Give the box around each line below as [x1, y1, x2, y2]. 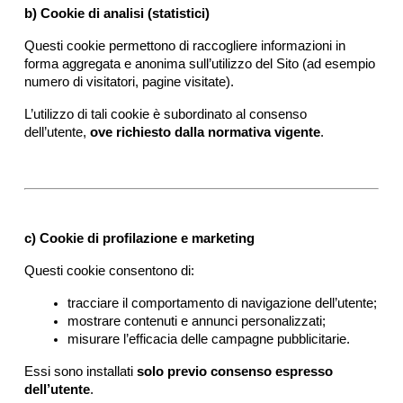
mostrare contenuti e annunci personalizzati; [67, 314, 326, 329]
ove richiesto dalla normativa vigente [89, 124, 320, 139]
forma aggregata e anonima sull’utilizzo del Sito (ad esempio [23, 56, 375, 71]
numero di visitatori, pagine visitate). [23, 74, 234, 89]
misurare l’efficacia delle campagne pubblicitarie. [67, 332, 350, 347]
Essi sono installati [23, 364, 137, 380]
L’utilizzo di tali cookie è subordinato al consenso [23, 106, 307, 121]
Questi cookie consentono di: [23, 264, 194, 279]
